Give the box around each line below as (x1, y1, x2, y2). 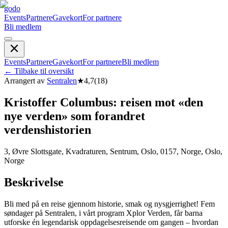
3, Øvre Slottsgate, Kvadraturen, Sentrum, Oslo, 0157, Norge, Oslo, (4, 147, 222, 156)
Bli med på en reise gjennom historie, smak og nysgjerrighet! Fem (4, 199, 215, 208)
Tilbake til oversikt (14, 67, 74, 75)
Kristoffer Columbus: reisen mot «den (4, 95, 203, 109)
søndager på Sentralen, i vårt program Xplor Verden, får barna (4, 208, 203, 217)
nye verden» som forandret (4, 109, 145, 123)
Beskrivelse (4, 175, 64, 189)
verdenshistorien (4, 123, 91, 136)
